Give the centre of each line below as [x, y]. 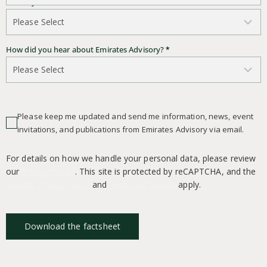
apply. [188, 184]
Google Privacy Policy [48, 184]
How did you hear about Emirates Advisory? [86, 49]
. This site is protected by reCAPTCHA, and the [165, 171]
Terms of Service [143, 184]
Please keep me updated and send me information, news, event [136, 116]
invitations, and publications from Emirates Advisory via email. [131, 129]
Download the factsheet [73, 226]
